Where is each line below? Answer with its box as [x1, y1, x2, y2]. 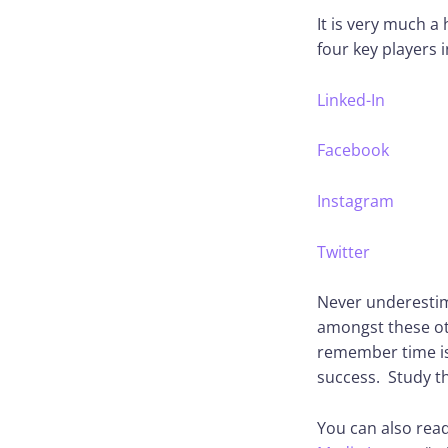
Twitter [317, 240, 370, 263]
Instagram [317, 190, 394, 213]
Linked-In [317, 88, 385, 111]
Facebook [317, 139, 389, 162]
